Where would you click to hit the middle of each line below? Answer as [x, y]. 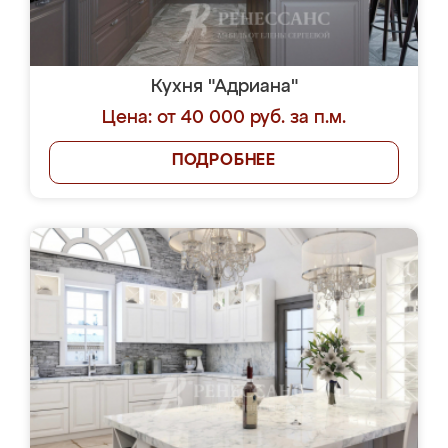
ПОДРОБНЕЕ [224, 161]
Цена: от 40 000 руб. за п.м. [224, 118]
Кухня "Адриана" [224, 87]
